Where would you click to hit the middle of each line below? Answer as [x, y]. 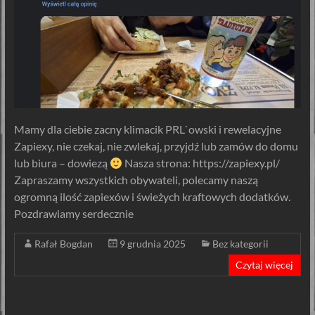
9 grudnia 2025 [152, 244]
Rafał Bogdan [63, 244]
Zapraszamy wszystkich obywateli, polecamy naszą [136, 180]
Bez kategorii [240, 244]
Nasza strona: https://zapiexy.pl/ [201, 163]
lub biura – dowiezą [62, 163]
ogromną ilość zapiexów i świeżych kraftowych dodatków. [152, 197]
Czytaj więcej [265, 265]
